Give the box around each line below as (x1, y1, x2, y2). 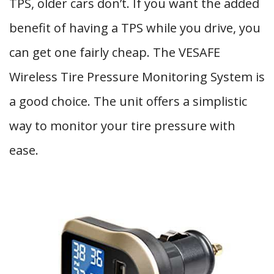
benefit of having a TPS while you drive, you (9, 20, 261, 36)
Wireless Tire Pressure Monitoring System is (9, 68, 265, 85)
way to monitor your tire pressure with (9, 117, 235, 134)
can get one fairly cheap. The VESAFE (9, 44, 220, 61)
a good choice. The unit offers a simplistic (9, 93, 247, 109)
